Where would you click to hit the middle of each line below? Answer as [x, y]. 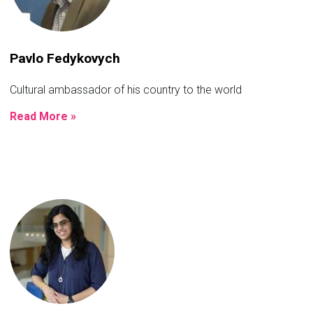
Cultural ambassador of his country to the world [126, 89]
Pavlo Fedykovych [65, 58]
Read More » [43, 116]
